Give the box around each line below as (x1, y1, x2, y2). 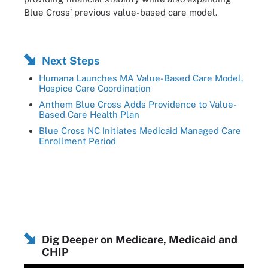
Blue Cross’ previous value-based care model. (24, 7, 217, 17)
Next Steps (42, 54, 99, 67)
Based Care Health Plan (39, 109, 139, 120)
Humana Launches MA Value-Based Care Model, (39, 72, 243, 83)
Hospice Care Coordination (39, 83, 151, 93)
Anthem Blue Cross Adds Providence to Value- (39, 99, 237, 109)
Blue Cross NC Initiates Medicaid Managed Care (39, 125, 241, 136)
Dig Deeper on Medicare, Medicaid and (42, 233, 237, 246)
